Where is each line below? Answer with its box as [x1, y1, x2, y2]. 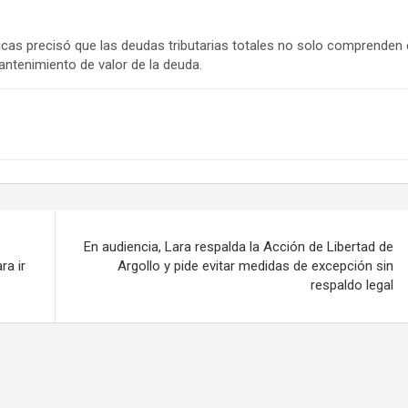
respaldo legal [310, 276, 393, 293]
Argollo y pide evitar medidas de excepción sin [117, 257, 393, 274]
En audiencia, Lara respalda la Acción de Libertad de [83, 238, 393, 255]
